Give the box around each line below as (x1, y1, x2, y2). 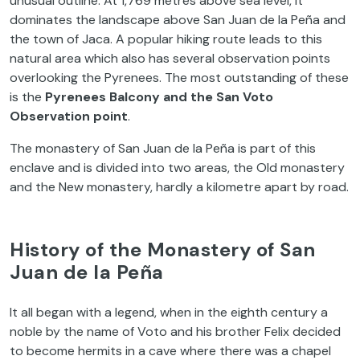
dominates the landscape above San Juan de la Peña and (10, 11, 346, 28)
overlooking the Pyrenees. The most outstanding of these (10, 69, 349, 86)
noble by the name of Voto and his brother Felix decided (10, 323, 341, 340)
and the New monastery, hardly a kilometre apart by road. (10, 178, 349, 195)
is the (10, 88, 45, 105)
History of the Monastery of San (10, 237, 316, 262)
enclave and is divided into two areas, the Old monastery (10, 159, 345, 176)
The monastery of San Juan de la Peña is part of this (10, 140, 316, 157)
